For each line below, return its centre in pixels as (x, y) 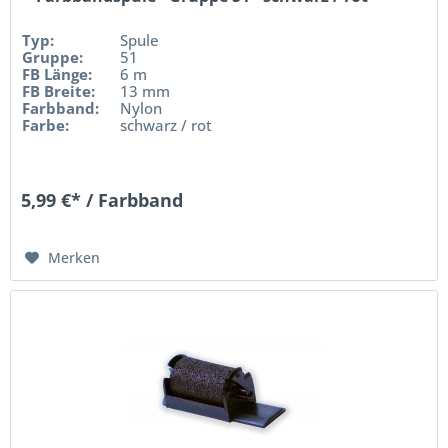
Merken (74, 257)
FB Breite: (59, 90)
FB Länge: (57, 73)
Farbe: (46, 124)
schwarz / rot (166, 124)
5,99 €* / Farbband (102, 199)
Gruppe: (53, 56)
